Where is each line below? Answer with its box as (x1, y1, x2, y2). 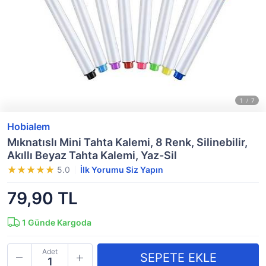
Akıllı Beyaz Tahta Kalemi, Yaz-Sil (7, 149, 177, 161)
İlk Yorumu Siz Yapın (80, 164, 163, 175)
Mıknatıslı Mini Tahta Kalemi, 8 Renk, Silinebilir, (7, 136, 248, 148)
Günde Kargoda (26, 217, 91, 227)
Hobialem (7, 121, 50, 132)
